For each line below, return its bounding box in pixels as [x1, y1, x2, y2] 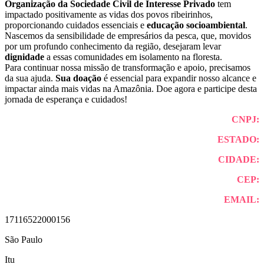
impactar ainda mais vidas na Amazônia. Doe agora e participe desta [5, 83, 257, 94]
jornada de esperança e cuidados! [5, 94, 127, 104]
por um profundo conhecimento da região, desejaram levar [5, 41, 221, 51]
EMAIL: [224, 194, 259, 204]
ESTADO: [217, 134, 259, 144]
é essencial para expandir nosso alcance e [101, 72, 256, 83]
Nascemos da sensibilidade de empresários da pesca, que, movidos [5, 30, 251, 41]
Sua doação [55, 72, 101, 83]
